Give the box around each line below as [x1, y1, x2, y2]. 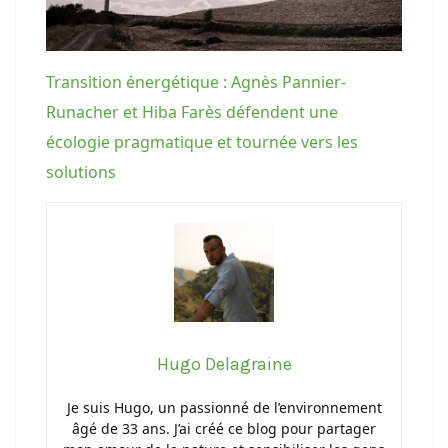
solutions [46, 160, 116, 183]
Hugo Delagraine [156, 352, 292, 375]
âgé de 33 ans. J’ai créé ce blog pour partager [72, 418, 376, 438]
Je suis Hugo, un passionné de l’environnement [66, 397, 382, 417]
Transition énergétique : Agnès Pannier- [46, 70, 346, 93]
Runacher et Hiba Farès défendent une [46, 100, 338, 123]
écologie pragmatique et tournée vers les [46, 130, 358, 153]
